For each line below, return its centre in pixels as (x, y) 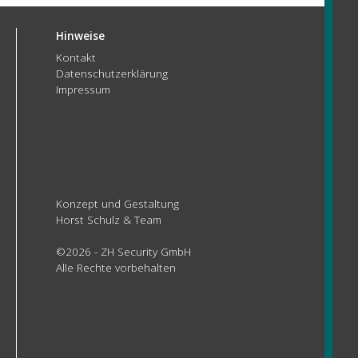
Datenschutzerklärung (112, 74)
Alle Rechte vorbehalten (116, 268)
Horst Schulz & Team (109, 219)
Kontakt (76, 58)
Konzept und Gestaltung (117, 203)
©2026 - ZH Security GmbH (123, 252)
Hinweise (80, 36)
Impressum (83, 89)
